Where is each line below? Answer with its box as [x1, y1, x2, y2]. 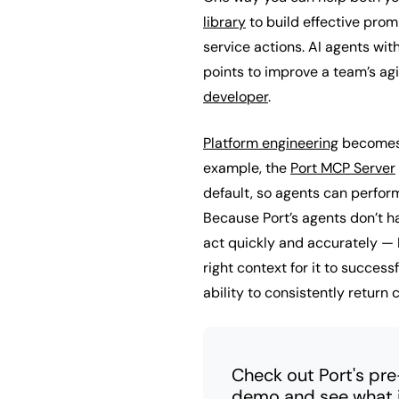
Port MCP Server [290, 159, 395, 177]
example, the [203, 159, 290, 177]
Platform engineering [203, 134, 338, 152]
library [203, 12, 246, 31]
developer [203, 87, 268, 106]
